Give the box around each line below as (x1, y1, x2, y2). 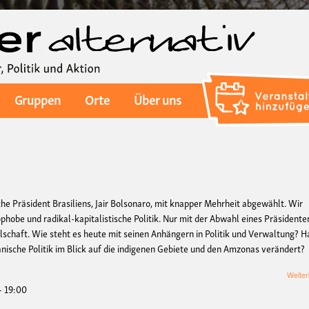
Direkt (154, 11, 179, 24)
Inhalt (154, 41, 177, 54)
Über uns (134, 88, 182, 110)
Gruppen (14, 88, 61, 110)
